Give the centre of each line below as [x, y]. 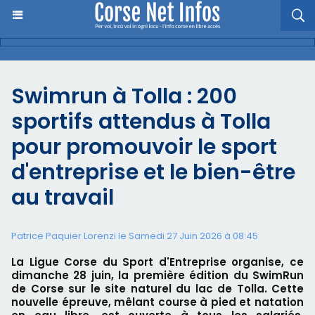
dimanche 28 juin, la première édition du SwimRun [157, 275]
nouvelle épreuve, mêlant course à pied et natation [157, 302]
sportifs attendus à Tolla [141, 122]
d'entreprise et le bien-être [153, 172]
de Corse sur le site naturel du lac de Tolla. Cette [157, 289]
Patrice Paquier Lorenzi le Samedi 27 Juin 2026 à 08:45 [135, 236]
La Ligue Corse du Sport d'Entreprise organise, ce [157, 262]
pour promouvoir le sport [144, 147]
